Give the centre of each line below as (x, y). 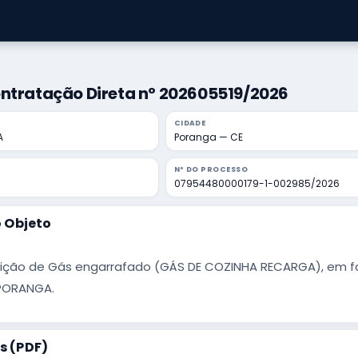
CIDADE (190, 123)
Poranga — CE (208, 137)
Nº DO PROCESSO (211, 169)
